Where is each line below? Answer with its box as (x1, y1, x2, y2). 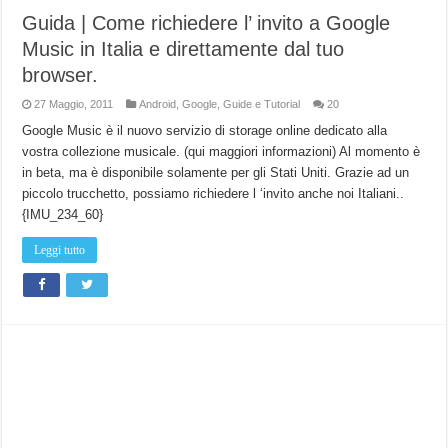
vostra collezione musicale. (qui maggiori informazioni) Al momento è (22, 143, 421, 159)
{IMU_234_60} (22, 206, 104, 222)
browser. (22, 63, 99, 86)
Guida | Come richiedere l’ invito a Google (22, 11, 391, 34)
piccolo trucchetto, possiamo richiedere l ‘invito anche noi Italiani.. (22, 185, 405, 201)
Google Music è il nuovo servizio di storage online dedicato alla (22, 122, 388, 138)
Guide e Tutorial (223, 97, 301, 110)
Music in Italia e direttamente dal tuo (22, 37, 345, 60)
